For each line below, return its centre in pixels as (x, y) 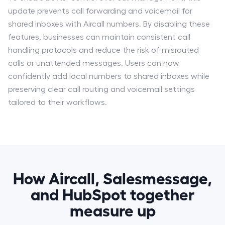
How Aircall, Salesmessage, (113, 177)
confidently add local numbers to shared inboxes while (109, 76)
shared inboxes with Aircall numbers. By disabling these (109, 24)
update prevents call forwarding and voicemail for (100, 11)
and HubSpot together (113, 193)
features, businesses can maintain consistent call (99, 37)
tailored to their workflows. (58, 102)
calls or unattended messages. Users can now (94, 63)
